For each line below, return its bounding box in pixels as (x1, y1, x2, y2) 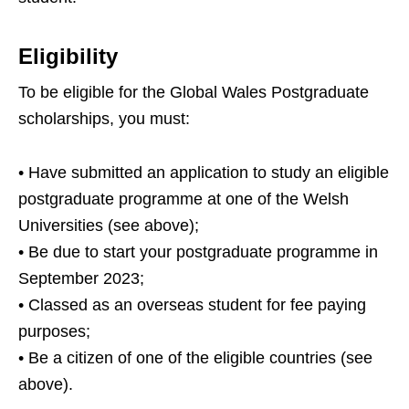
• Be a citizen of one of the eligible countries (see (18, 349, 372, 368)
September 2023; (18, 269, 144, 288)
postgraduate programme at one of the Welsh (18, 190, 349, 209)
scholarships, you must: (18, 110, 190, 129)
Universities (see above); (18, 216, 199, 236)
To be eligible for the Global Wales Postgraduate (18, 83, 369, 102)
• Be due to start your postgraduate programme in (18, 243, 378, 262)
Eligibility (18, 44, 118, 69)
